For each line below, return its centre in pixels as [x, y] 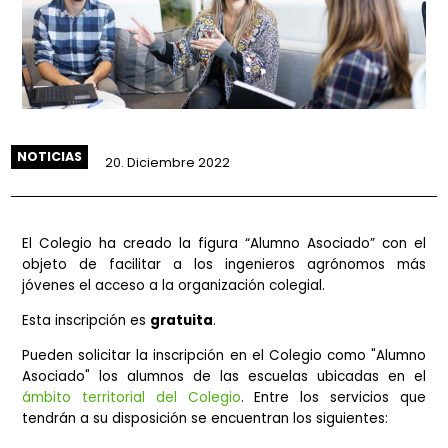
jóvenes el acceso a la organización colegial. [192, 366]
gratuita [201, 406]
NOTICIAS [55, 224]
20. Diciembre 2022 [186, 230]
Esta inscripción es [95, 406]
